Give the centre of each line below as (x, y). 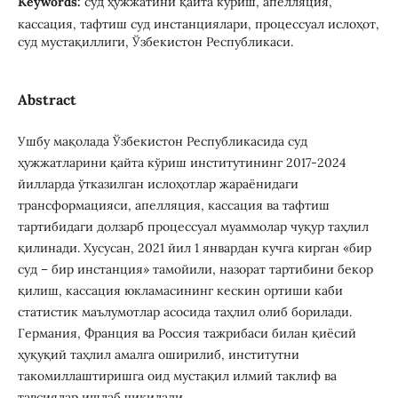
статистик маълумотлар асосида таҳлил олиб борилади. (184, 312)
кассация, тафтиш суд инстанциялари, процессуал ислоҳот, (198, 24)
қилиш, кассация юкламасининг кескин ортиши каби (180, 291)
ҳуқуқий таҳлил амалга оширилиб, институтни (158, 355)
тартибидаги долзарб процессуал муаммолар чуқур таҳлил (193, 227)
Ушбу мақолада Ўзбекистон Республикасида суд (162, 142)
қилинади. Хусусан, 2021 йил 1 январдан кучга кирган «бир (194, 248)
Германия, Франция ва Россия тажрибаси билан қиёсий (187, 334)
